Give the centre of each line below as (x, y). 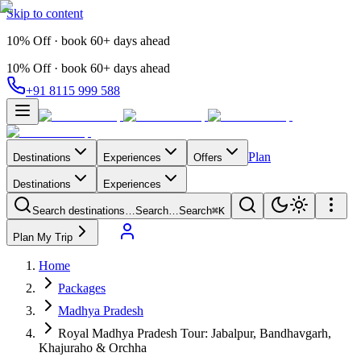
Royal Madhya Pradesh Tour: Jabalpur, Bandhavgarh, (195, 333)
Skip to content (45, 13)
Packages (82, 288)
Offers (208, 158)
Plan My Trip (43, 237)
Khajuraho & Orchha (93, 348)
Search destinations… (84, 211)
